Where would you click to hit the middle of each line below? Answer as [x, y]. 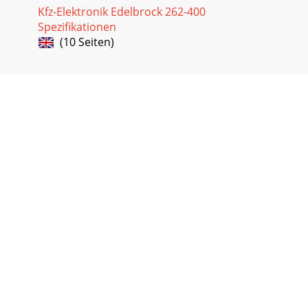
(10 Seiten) [84, 42]
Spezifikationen [77, 26]
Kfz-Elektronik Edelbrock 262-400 [122, 11]
